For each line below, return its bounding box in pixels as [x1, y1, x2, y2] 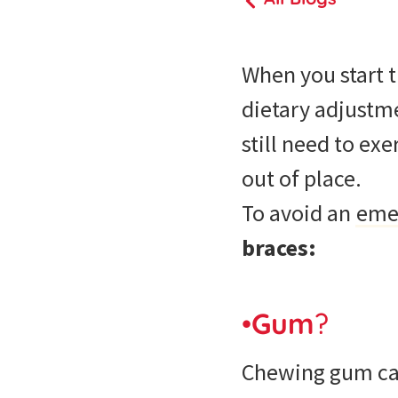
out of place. [242, 163, 362, 193]
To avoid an [242, 198, 355, 227]
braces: [242, 233, 325, 262]
